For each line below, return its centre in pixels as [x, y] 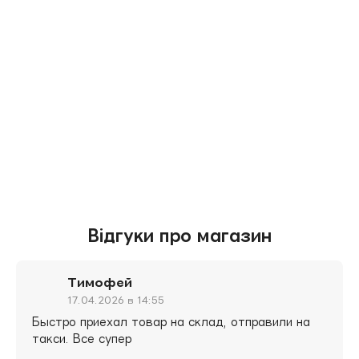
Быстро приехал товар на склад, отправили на [171, 322]
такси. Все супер [82, 339]
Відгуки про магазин [179, 235]
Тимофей [100, 283]
